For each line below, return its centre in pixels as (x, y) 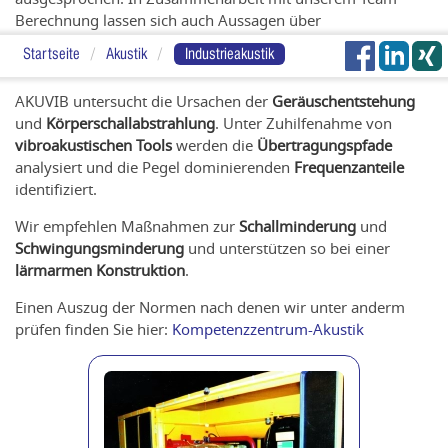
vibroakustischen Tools (93, 144)
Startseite (51, 53)
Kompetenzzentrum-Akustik (268, 328)
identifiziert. (56, 188)
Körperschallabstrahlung (130, 122)
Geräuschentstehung (343, 100)
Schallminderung (297, 225)
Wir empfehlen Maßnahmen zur (127, 225)
